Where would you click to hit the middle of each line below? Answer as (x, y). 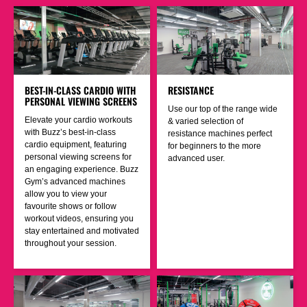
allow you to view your (66, 194)
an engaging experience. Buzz (82, 170)
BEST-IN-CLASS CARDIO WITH (80, 90)
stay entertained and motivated (82, 231)
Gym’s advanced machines (75, 182)
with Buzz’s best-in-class (70, 133)
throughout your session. (71, 244)
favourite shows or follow (71, 207)
